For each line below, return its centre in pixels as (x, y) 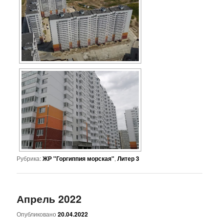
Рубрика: (29, 158)
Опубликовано (37, 214)
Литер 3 (129, 159)
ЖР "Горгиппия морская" (79, 159)
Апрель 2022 (49, 199)
